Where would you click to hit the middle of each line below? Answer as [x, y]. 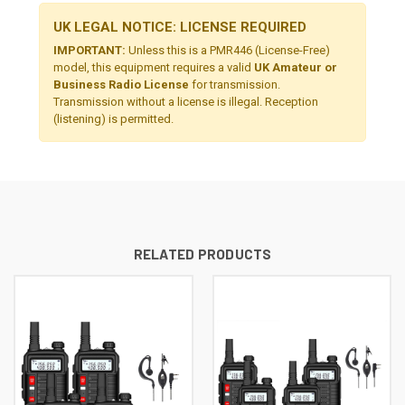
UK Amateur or [296, 68]
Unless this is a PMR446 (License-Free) [228, 51]
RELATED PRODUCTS [202, 254]
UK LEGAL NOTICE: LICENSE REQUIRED [180, 28]
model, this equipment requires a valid [154, 68]
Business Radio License [121, 85]
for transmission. [235, 85]
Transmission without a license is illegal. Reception [186, 102]
